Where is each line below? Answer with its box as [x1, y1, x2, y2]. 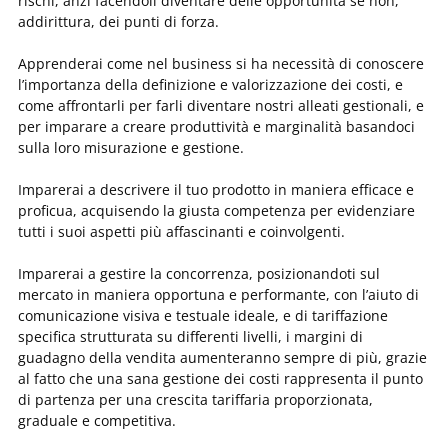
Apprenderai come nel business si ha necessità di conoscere [18, 53, 424, 73]
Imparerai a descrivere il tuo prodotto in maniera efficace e [18, 179, 414, 199]
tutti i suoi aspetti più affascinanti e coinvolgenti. [18, 221, 345, 241]
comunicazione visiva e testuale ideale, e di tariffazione [18, 305, 388, 325]
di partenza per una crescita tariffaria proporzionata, [18, 389, 373, 409]
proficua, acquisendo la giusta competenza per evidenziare [18, 200, 415, 220]
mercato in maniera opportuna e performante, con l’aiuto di [18, 284, 419, 304]
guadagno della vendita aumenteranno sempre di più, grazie [18, 347, 427, 367]
